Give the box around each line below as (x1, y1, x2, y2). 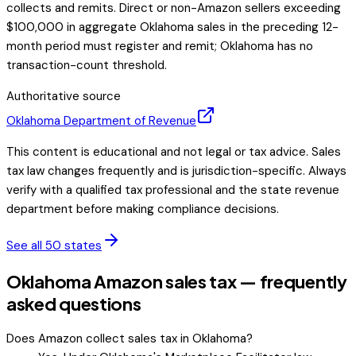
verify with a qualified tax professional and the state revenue (6, 182, 339, 199)
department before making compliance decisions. (6, 201, 279, 218)
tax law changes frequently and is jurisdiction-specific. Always (6, 163, 346, 180)
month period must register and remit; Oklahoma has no (6, 38, 313, 55)
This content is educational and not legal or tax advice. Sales (6, 144, 341, 161)
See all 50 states (6, 238, 102, 254)
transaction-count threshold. (6, 57, 167, 74)
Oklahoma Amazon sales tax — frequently (6, 269, 347, 292)
